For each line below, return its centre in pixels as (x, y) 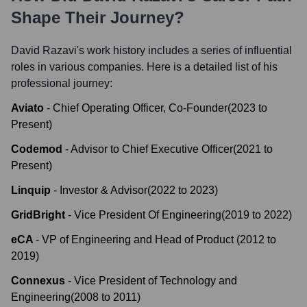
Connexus (38, 281)
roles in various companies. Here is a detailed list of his (144, 67)
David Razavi (44, 50)
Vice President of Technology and (156, 281)
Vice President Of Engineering (148, 215)
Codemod (37, 149)
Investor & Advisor (103, 190)
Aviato (27, 108)
